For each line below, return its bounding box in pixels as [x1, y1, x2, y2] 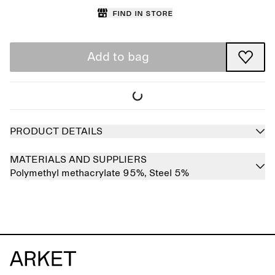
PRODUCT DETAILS [10, 126, 103, 136]
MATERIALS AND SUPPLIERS [10, 155, 147, 165]
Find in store [112, 8, 172, 18]
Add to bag [87, 51, 149, 63]
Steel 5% [149, 168, 189, 178]
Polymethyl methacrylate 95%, [10, 168, 149, 178]
